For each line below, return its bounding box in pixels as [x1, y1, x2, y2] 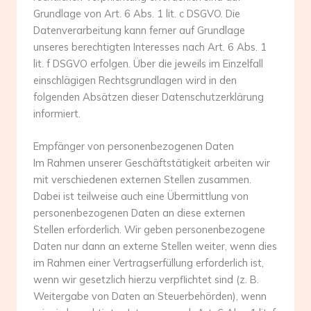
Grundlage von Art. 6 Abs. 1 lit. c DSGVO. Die [33, 6, 240, 20]
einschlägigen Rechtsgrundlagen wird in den [33, 73, 237, 87]
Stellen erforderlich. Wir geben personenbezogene [33, 222, 265, 236]
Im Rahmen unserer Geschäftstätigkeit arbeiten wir [33, 155, 270, 169]
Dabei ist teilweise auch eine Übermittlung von [33, 189, 249, 203]
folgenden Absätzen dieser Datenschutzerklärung [33, 90, 264, 103]
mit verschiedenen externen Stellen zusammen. [33, 172, 251, 186]
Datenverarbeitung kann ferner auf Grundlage [33, 23, 245, 37]
